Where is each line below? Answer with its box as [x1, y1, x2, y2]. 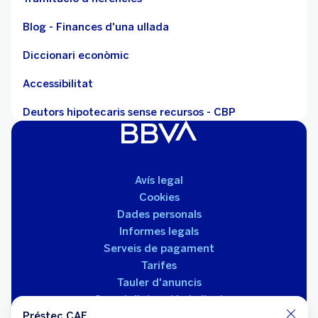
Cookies [138, 191, 180, 204]
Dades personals [116, 208, 202, 221]
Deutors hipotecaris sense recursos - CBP [23, 106, 236, 119]
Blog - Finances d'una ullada [23, 21, 169, 33]
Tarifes [141, 259, 177, 272]
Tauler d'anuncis [116, 276, 202, 289]
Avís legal [135, 174, 183, 187]
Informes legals [119, 225, 199, 238]
